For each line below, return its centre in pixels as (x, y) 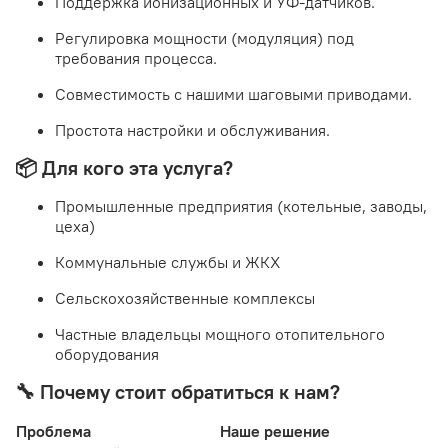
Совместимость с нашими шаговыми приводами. (233, 94)
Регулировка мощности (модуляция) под (204, 38)
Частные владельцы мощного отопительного (220, 334)
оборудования (107, 354)
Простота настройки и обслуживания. (192, 130)
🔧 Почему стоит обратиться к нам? (177, 392)
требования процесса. (136, 58)
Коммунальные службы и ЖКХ (167, 262)
